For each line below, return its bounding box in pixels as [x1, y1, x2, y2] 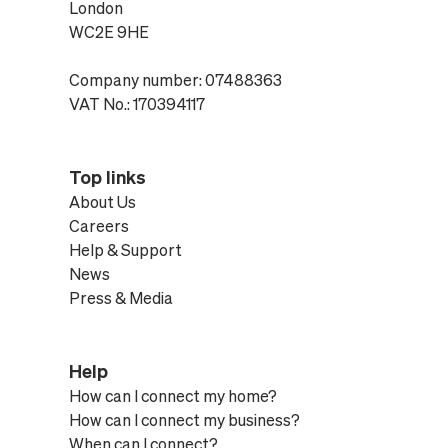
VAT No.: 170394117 [68, 95, 205, 113]
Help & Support [68, 241, 182, 259]
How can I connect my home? [68, 387, 277, 405]
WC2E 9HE [68, 23, 149, 41]
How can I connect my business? [68, 411, 300, 429]
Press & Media [68, 289, 173, 307]
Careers [68, 217, 129, 235]
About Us [68, 193, 136, 211]
